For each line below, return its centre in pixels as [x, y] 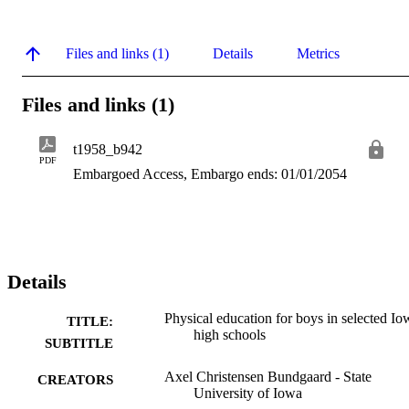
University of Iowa [248, 393]
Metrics [318, 53]
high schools [230, 335]
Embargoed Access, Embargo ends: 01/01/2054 [210, 174]
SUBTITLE [79, 344]
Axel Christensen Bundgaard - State [268, 377]
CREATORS [75, 380]
